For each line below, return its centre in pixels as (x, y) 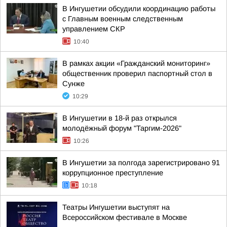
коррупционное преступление (113, 173)
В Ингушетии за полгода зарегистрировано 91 (141, 163)
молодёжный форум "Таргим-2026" (122, 128)
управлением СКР (94, 29)
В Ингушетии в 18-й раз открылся (120, 118)
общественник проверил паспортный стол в (137, 73)
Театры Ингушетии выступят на (116, 207)
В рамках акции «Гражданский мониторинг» (136, 63)
